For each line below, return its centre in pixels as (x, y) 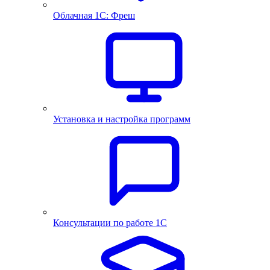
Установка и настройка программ (122, 119)
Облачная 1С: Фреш (94, 15)
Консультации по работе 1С (110, 223)
